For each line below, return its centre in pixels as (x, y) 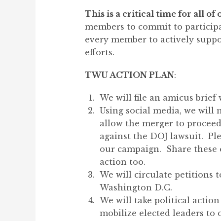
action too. (123, 162)
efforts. (102, 52)
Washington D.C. (136, 187)
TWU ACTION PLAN (129, 75)
